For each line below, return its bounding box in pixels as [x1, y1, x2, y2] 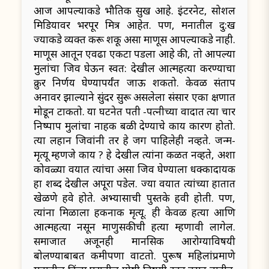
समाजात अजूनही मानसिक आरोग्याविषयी [34, 234, 235, 249]
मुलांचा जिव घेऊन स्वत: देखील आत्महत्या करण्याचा [34, 61, 235, 76]
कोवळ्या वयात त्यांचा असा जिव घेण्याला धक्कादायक [34, 162, 235, 177]
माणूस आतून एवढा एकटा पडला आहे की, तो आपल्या [34, 47, 235, 61]
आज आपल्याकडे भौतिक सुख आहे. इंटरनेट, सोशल [34, 4, 235, 18]
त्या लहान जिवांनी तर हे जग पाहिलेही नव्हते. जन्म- [34, 133, 235, 148]
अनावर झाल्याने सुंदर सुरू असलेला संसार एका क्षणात [34, 90, 235, 104]
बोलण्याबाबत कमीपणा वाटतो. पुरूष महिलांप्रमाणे [34, 249, 235, 263]
